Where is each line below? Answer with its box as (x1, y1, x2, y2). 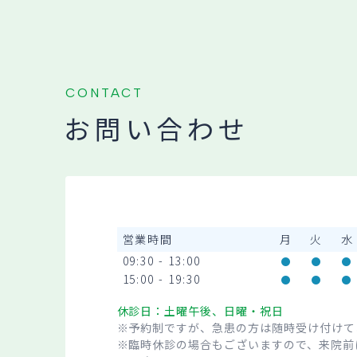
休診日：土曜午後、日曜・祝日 (116, 303, 284, 320)
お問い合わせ (64, 114, 249, 146)
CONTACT (65, 84, 144, 100)
